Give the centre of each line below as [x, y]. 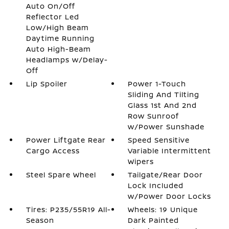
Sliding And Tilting [164, 94]
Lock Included [156, 185]
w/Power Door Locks [170, 196]
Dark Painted [154, 220]
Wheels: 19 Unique [163, 209]
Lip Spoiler [47, 84]
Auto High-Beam [58, 49]
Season [40, 220]
